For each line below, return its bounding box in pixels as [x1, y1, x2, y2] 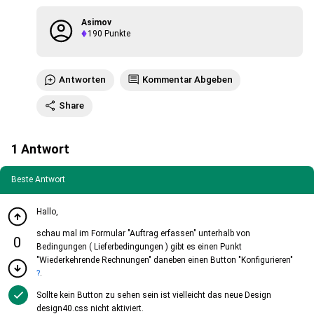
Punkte [102, 29, 130, 39]
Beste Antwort [11, 175, 65, 185]
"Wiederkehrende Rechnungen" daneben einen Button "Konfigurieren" [36, 255, 293, 266]
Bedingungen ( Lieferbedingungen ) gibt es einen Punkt [36, 242, 242, 252]
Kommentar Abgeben [142, 74, 233, 85]
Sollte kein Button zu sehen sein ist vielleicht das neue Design [36, 290, 271, 301]
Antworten [59, 74, 107, 85]
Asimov [81, 18, 111, 27]
